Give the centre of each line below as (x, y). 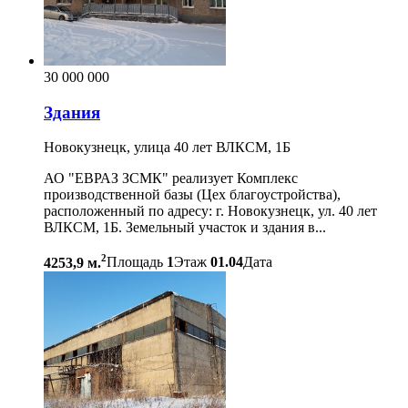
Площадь (135, 262)
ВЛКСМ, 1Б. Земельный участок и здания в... (185, 228)
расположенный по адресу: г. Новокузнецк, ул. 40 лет (210, 211)
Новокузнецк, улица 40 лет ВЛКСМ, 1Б (167, 148)
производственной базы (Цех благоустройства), (192, 195)
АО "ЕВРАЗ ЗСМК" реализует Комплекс (171, 178)
